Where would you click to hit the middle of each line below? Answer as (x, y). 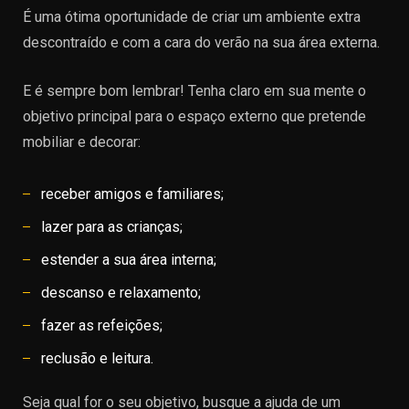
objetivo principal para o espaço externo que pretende (194, 116)
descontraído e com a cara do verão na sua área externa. (201, 42)
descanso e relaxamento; (121, 293)
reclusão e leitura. (97, 358)
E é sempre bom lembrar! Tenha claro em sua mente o (194, 91)
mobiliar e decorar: (82, 142)
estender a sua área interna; (129, 260)
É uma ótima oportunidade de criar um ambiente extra (192, 17)
